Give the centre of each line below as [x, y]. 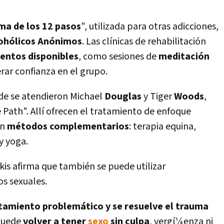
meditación [184, 56]
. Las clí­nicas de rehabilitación [144, 41]
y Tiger [158, 96]
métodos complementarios [68, 126]
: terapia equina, [162, 126]
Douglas [123, 96]
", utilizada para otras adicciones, [150, 26]
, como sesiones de [118, 56]
